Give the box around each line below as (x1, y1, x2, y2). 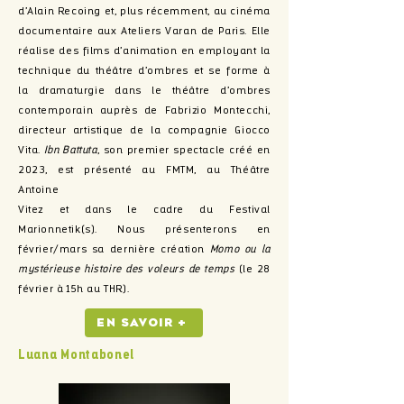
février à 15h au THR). (18, 284, 130, 295)
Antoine (18, 185, 60, 196)
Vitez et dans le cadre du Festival (18, 205, 271, 216)
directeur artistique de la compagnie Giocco (18, 125, 271, 136)
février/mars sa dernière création (18, 244, 210, 255)
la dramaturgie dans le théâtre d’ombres (18, 86, 271, 96)
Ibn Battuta (44, 145, 97, 156)
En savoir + (96, 317, 188, 329)
